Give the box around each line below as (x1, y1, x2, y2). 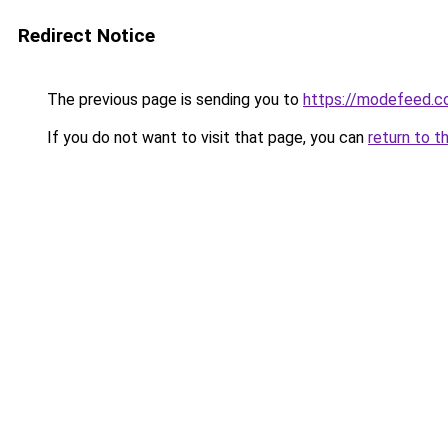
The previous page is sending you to (43, 90, 303, 109)
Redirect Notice (18, 24, 155, 47)
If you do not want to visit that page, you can (43, 128, 368, 147)
